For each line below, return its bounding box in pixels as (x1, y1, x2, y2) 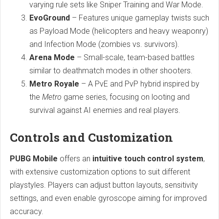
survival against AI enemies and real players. (29, 105, 180, 115)
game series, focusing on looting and (62, 92, 190, 102)
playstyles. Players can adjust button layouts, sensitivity (10, 180, 198, 190)
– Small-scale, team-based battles (75, 52, 195, 62)
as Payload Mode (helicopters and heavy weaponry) (29, 26, 208, 36)
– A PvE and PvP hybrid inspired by (79, 79, 199, 88)
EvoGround (29, 13, 70, 22)
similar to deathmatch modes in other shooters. (29, 66, 193, 75)
